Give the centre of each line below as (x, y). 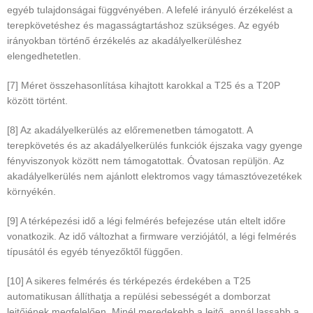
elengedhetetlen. (44, 56)
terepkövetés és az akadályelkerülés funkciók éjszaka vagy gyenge (155, 146)
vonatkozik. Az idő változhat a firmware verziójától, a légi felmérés (152, 236)
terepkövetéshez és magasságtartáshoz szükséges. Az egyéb (143, 26)
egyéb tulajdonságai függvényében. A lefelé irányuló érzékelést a (150, 10)
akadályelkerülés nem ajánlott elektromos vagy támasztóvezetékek (154, 176)
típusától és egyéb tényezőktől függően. (95, 252)
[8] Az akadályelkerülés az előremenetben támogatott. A (130, 130)
